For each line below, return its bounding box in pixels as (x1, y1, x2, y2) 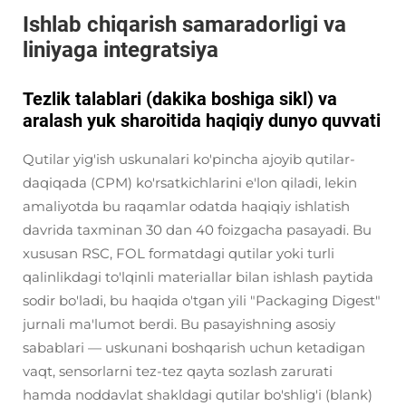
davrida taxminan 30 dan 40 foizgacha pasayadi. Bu (23, 221, 372, 238)
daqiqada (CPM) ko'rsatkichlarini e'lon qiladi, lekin (23, 174, 357, 191)
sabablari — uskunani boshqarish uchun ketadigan (23, 339, 365, 356)
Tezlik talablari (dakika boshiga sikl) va (23, 88, 337, 110)
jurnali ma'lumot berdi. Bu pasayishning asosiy (23, 315, 335, 333)
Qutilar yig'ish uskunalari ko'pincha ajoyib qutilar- (23, 150, 355, 168)
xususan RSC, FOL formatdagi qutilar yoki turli (23, 245, 334, 262)
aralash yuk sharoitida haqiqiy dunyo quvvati (23, 110, 381, 131)
